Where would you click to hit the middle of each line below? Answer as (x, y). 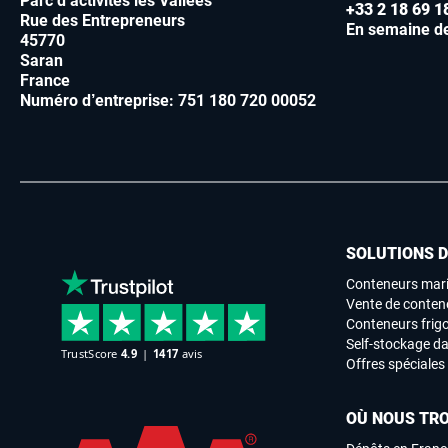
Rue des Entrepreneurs (102, 21)
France (45, 81)
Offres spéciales (395, 364)
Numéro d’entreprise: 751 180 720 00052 (168, 101)
